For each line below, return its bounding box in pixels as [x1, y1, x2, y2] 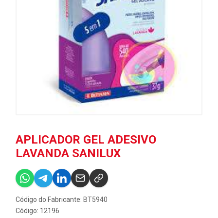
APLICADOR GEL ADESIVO [16, 133, 156, 146]
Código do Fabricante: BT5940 [16, 196, 108, 203]
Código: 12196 [16, 207, 59, 215]
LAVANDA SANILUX [16, 146, 121, 160]
